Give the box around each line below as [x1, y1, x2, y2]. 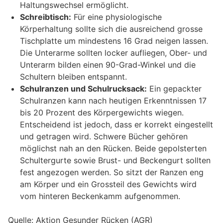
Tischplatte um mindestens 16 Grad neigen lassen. [20, 36, 208, 46]
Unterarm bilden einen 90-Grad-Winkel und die [20, 60, 196, 70]
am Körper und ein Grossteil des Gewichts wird [20, 179, 197, 190]
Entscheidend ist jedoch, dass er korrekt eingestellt [20, 119, 213, 130]
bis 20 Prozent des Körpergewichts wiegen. [20, 108, 184, 118]
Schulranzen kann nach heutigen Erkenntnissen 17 [20, 96, 207, 106]
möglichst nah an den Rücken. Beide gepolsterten [20, 143, 207, 154]
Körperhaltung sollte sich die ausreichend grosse [20, 24, 203, 34]
